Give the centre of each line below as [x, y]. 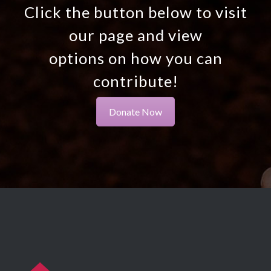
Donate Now [135, 111]
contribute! [135, 81]
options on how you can [135, 58]
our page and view [135, 35]
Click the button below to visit [135, 12]
